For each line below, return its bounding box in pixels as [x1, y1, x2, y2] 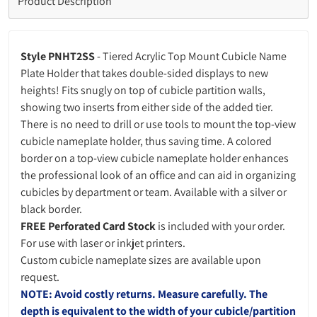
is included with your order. [158, 219, 285, 234]
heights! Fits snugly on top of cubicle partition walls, [21, 83, 265, 98]
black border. [21, 202, 82, 217]
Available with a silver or [174, 185, 287, 200]
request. [21, 270, 59, 284]
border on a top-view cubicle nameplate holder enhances [21, 151, 289, 166]
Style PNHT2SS [21, 49, 95, 64]
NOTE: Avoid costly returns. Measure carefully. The [21, 287, 267, 301]
